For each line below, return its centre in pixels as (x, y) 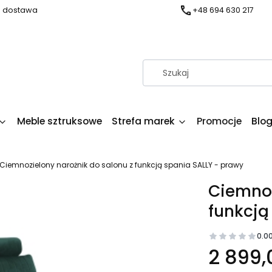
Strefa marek (143, 121)
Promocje (219, 121)
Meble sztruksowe (59, 121)
